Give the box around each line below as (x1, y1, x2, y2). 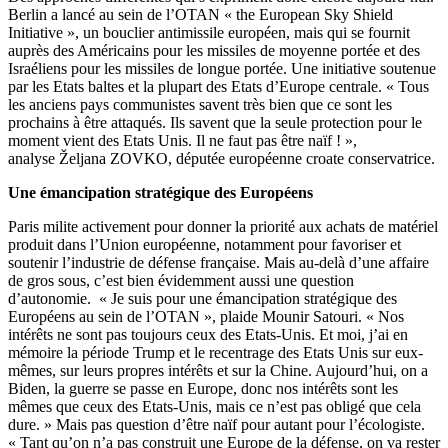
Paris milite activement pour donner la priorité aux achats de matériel (8, 217, 438, 235)
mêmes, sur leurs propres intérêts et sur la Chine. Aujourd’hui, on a (8, 361, 428, 379)
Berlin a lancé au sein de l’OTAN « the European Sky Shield (8, 5, 393, 23)
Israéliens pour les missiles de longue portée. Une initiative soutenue (8, 59, 436, 77)
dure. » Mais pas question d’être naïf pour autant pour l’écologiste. (8, 415, 425, 433)
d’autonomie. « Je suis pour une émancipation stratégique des (8, 289, 397, 307)
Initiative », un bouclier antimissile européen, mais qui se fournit (8, 23, 410, 41)
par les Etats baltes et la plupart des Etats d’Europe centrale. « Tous (8, 77, 429, 95)
